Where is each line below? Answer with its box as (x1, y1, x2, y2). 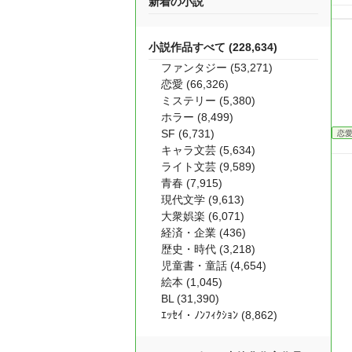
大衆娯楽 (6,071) (161, 210, 244, 222)
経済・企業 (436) (161, 226, 246, 239)
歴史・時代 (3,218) (161, 243, 255, 255)
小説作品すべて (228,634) (148, 41, 277, 53)
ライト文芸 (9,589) (161, 160, 255, 173)
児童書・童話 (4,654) (161, 259, 266, 272)
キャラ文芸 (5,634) (161, 144, 255, 156)
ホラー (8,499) (161, 111, 233, 123)
